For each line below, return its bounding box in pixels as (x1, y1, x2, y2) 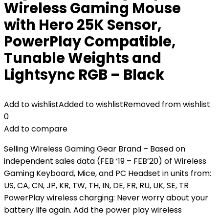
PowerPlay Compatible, (4, 32, 175, 51)
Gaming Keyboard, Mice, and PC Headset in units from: (4, 168, 211, 179)
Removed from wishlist (123, 99, 210, 110)
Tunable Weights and (4, 48, 161, 68)
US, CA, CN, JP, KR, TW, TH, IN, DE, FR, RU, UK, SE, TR (4, 180, 189, 191)
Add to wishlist (4, 99, 59, 110)
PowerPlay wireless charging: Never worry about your (4, 192, 208, 203)
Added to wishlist (59, 99, 123, 110)
